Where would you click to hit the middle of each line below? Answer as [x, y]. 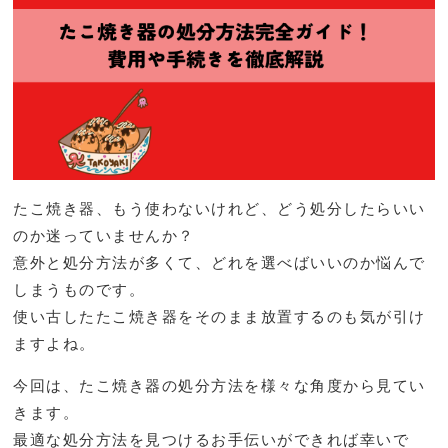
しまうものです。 [79, 290]
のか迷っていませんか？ [104, 236]
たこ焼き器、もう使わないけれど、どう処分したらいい [219, 209]
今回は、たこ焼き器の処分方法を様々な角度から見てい [219, 386]
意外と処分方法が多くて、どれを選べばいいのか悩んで [219, 263]
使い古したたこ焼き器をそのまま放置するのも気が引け [219, 317]
